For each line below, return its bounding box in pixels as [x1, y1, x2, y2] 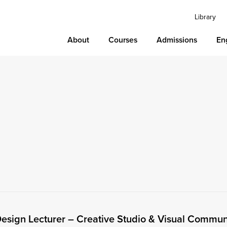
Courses [108, 34, 138, 46]
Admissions [157, 34, 198, 46]
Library [195, 12, 216, 21]
